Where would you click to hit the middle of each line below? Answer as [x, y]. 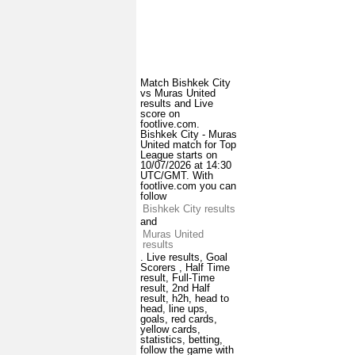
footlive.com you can [188, 186]
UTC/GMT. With [177, 176]
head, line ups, [174, 309]
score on [160, 114]
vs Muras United [178, 94]
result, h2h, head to [185, 299]
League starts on [179, 155]
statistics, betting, [181, 340]
